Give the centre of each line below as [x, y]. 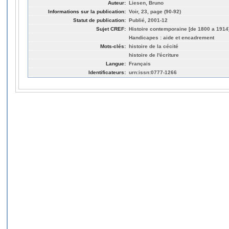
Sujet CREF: [111, 29]
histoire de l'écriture [154, 55]
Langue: [116, 63]
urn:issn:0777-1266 [153, 72]
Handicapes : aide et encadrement [171, 37]
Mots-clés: [113, 46]
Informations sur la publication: [87, 11]
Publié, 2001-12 [148, 20]
